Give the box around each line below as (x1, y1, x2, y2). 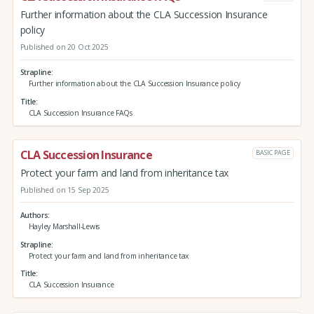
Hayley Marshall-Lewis (28, 221, 100, 232)
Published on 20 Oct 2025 (20, 42, 109, 53)
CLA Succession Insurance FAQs (28, 108, 132, 118)
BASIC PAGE (256, 148, 290, 158)
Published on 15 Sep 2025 (20, 184, 109, 195)
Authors (20, 210, 48, 221)
